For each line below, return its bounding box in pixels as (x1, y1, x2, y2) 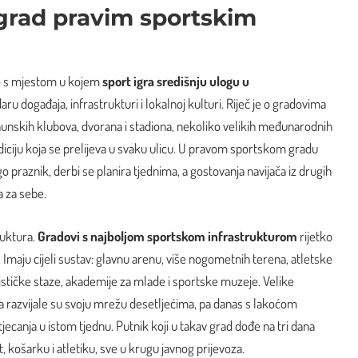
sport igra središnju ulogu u (102, 73, 249, 90)
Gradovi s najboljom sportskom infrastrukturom (38, 227, 297, 245)
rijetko (297, 227, 332, 245)
